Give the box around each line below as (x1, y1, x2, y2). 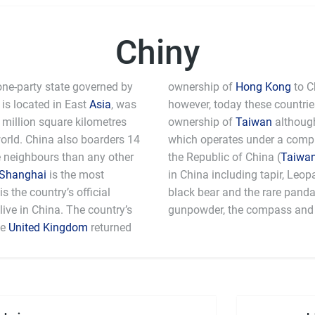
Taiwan (236, 115, 272, 129)
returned (88, 221, 131, 234)
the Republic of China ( (168, 150, 281, 164)
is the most (46, 168, 104, 181)
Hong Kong (236, 80, 291, 94)
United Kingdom (8, 221, 88, 234)
